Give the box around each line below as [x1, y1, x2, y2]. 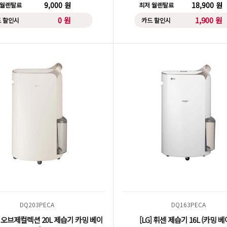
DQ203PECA [19, 200, 56, 209]
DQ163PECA [171, 200, 208, 209]
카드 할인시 [141, 16, 171, 24]
